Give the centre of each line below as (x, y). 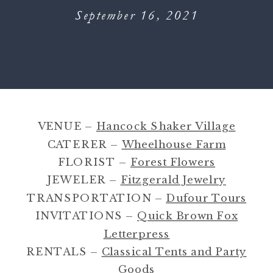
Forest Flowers (173, 161)
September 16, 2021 (137, 15)
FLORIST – (94, 161)
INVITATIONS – (86, 216)
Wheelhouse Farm (174, 144)
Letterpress (136, 233)
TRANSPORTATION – (96, 197)
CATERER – (84, 144)
